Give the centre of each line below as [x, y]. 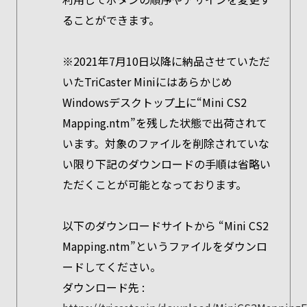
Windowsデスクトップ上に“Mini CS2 [154, 102]
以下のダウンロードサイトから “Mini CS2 [165, 225]
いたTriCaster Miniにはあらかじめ [147, 82]
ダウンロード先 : [103, 287]
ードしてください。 [111, 267]
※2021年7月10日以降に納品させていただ [166, 61]
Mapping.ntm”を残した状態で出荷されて [164, 123]
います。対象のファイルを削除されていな [165, 143]
